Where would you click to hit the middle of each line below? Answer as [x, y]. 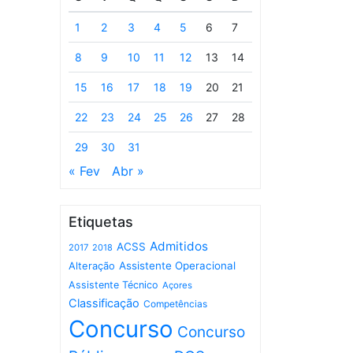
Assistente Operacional [177, 266]
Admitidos [179, 246]
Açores [177, 285]
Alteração [92, 266]
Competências [175, 304]
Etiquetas [101, 222]
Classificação [104, 303]
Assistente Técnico [113, 285]
